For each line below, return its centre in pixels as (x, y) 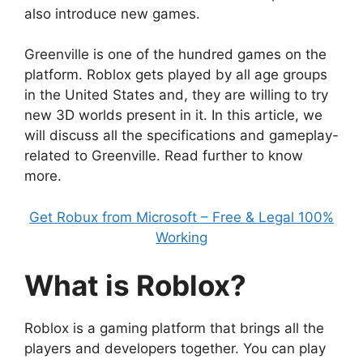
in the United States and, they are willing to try (176, 95)
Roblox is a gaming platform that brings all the (174, 328)
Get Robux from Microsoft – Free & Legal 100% (181, 217)
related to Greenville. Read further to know (164, 156)
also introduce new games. (112, 13)
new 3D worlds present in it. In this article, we (173, 115)
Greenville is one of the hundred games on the (175, 54)
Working (181, 237)
